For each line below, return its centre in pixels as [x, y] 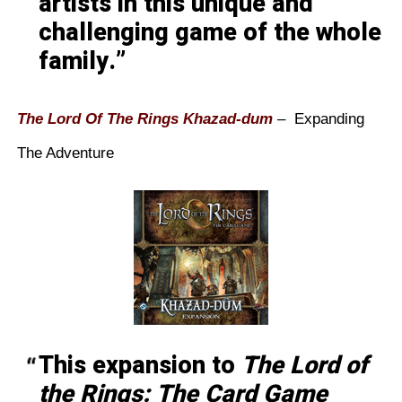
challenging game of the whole [210, 32]
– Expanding [318, 119]
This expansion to [140, 366]
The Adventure [65, 153]
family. [77, 61]
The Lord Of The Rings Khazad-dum [144, 119]
